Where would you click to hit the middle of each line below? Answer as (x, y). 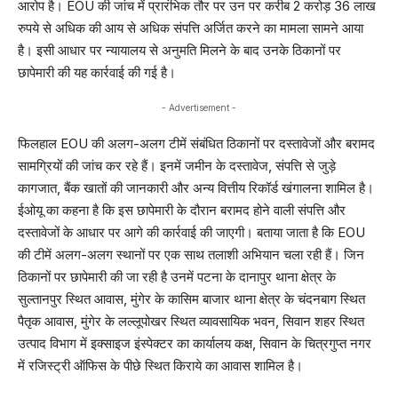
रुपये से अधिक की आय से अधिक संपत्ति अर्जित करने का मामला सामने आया (191, 28)
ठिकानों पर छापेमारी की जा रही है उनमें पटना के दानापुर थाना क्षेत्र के (177, 276)
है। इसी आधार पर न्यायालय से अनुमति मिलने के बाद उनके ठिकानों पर (179, 50)
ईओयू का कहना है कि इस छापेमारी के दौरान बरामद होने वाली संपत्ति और (182, 210)
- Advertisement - (199, 108)
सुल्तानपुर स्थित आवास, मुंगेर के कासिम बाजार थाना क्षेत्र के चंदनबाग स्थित (191, 298)
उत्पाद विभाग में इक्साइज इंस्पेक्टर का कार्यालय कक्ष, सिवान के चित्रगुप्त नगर (195, 343)
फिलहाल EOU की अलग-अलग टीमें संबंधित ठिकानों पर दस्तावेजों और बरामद (196, 143)
